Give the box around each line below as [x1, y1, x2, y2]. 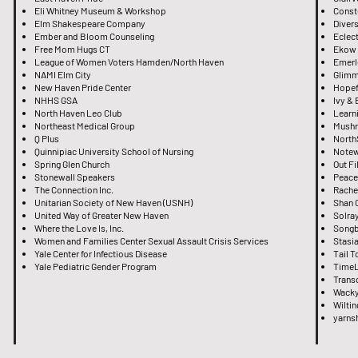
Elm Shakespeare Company [34, 17, 147, 29]
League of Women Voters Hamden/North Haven [34, 55, 224, 67]
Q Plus [34, 132, 59, 144]
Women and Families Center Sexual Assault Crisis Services [34, 234, 268, 246]
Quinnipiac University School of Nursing [34, 145, 193, 157]
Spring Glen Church [34, 157, 109, 169]
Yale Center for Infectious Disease [34, 247, 169, 259]
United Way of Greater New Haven [34, 209, 169, 221]
